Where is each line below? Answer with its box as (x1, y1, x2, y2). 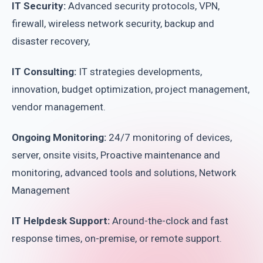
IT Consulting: (12, 66, 76, 77)
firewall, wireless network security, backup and (12, 18, 214, 29)
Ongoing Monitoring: (12, 131, 106, 143)
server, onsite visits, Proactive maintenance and (12, 149, 220, 161)
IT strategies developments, (76, 66, 202, 77)
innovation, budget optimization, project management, (12, 83, 249, 95)
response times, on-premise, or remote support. (12, 232, 222, 244)
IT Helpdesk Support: (12, 215, 112, 227)
